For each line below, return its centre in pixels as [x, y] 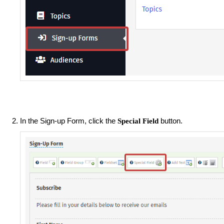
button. [172, 120]
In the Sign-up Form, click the [69, 120]
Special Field [139, 121]
